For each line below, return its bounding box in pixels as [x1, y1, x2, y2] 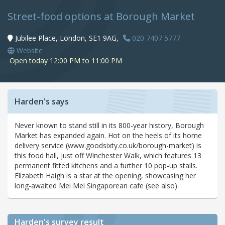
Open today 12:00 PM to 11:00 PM [8, 56, 122, 66]
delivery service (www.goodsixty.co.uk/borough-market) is [15, 141, 201, 151]
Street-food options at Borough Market [8, 10, 195, 24]
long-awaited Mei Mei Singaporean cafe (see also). [15, 181, 179, 191]
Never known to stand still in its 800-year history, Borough [15, 121, 204, 131]
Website [15, 46, 43, 56]
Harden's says [15, 96, 69, 107]
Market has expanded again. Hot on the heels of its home [15, 131, 202, 141]
